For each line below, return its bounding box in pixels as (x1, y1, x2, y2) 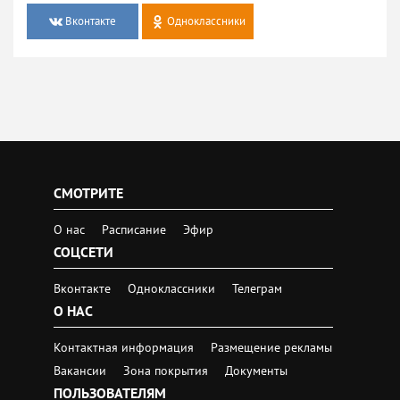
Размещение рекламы (211, 338, 332, 355)
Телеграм (232, 279, 282, 296)
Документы (225, 362, 287, 379)
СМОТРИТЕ (54, 183, 123, 202)
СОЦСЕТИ (54, 242, 113, 261)
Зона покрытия (123, 362, 208, 379)
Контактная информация (54, 338, 197, 355)
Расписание (102, 221, 166, 237)
